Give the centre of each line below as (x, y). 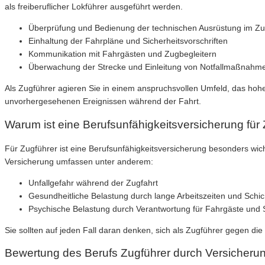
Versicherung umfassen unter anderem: (79, 161)
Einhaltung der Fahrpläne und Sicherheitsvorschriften (128, 41)
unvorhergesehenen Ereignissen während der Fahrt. (103, 101)
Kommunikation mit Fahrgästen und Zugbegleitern (122, 54)
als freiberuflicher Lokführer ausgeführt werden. (94, 7)
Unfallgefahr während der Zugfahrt (93, 182)
